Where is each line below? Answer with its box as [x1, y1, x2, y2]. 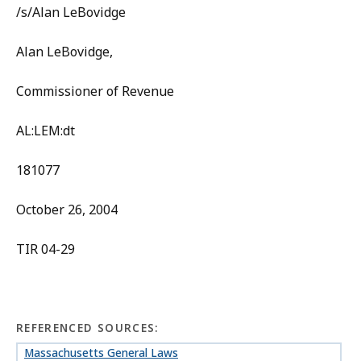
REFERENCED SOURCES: [16, 321, 160, 336]
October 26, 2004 [16, 201, 118, 219]
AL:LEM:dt [16, 122, 75, 140]
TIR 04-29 [16, 240, 75, 259]
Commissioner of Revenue [16, 82, 174, 101]
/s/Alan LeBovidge [16, 3, 126, 22]
